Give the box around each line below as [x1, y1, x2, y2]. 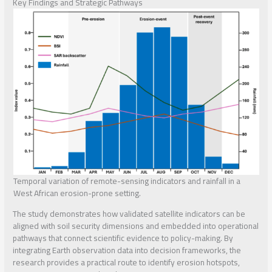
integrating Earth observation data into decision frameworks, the [13, 242, 242, 258]
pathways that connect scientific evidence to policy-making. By [13, 229, 234, 246]
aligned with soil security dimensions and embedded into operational [13, 217, 259, 234]
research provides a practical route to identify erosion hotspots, [13, 254, 240, 270]
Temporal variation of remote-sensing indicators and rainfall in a [13, 173, 240, 189]
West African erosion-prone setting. [13, 185, 141, 202]
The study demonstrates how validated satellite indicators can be [13, 205, 246, 222]
